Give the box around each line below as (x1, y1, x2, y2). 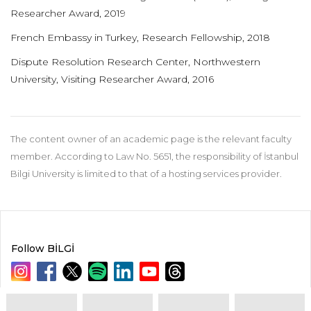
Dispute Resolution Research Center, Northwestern (10, 56, 260, 68)
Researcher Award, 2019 (10, 7, 126, 19)
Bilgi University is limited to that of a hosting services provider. (10, 168, 282, 179)
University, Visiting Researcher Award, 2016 (10, 73, 214, 85)
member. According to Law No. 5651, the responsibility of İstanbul (10, 151, 299, 162)
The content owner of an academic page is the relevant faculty (10, 133, 292, 144)
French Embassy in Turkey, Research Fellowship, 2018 (10, 31, 270, 44)
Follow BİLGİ (11, 242, 74, 255)
